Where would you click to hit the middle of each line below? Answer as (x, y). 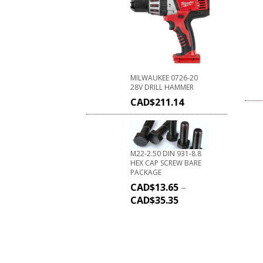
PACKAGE (146, 172)
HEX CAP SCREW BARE (166, 163)
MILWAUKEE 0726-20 (164, 77)
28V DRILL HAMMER (162, 87)
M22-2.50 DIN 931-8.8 (166, 153)
